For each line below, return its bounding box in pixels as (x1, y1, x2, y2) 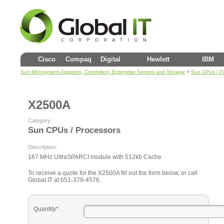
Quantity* (33, 205, 58, 212)
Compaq (65, 55, 91, 63)
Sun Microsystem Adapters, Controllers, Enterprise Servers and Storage (20, 69, 185, 74)
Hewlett (146, 55, 169, 63)
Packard (146, 74, 172, 82)
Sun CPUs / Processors (27, 125, 120, 135)
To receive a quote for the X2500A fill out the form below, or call (27, 169, 197, 176)
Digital (100, 55, 120, 63)
